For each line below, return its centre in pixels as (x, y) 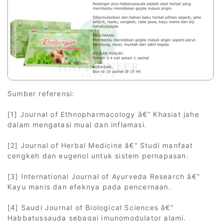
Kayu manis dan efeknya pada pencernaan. (89, 186)
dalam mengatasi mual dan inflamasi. (77, 124)
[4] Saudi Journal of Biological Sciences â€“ (91, 207)
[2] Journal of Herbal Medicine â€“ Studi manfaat (100, 145)
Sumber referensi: (41, 93)
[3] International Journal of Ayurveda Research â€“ (104, 176)
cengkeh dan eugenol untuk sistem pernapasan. (98, 155)
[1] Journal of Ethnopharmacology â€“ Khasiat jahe (103, 114)
